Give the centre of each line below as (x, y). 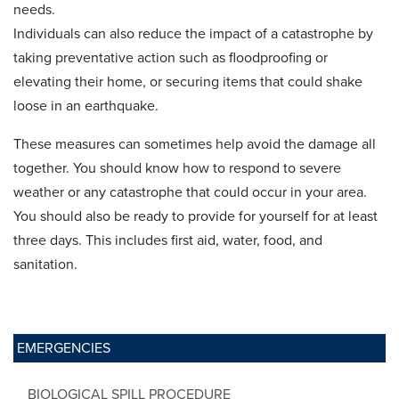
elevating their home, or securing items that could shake (188, 81)
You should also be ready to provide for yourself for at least (195, 216)
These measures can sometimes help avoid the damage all (195, 144)
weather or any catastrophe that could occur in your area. (190, 192)
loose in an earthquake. (86, 106)
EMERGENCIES (64, 348)
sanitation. (45, 264)
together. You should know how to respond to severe (177, 168)
